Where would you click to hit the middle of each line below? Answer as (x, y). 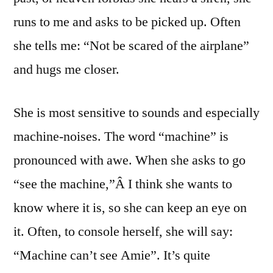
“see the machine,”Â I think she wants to (123, 184)
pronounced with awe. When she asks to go (129, 160)
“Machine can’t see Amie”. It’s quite (112, 255)
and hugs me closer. (66, 69)
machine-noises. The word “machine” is (121, 136)
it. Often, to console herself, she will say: (123, 231)
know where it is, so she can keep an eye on (130, 207)
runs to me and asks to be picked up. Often (127, 22)
